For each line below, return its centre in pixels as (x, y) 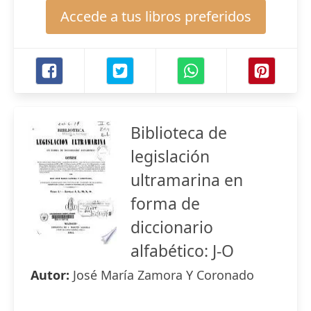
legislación (170, 156)
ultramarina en (187, 180)
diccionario (172, 227)
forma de (165, 203)
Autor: (52, 275)
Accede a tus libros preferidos (155, 16)
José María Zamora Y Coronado (163, 275)
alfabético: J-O (182, 251)
